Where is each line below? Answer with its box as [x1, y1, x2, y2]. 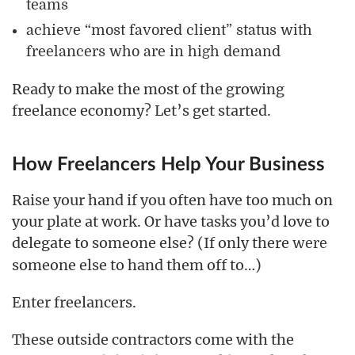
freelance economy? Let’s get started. [12, 101, 271, 120]
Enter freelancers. [12, 293, 136, 311]
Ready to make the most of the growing [12, 80, 284, 98]
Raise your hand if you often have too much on [12, 191, 333, 209]
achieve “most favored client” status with [25, 22, 312, 38]
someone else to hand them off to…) [12, 256, 261, 274]
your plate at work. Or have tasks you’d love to [12, 212, 330, 231]
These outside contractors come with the [12, 330, 294, 349]
